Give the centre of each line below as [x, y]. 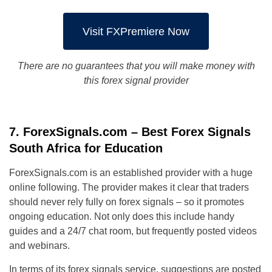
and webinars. [39, 246]
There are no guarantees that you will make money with [136, 66]
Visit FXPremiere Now [136, 31]
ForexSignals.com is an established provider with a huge [131, 173]
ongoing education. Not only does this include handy [122, 217]
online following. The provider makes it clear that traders [129, 188]
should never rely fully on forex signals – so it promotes [127, 202]
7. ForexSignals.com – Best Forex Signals [130, 132]
